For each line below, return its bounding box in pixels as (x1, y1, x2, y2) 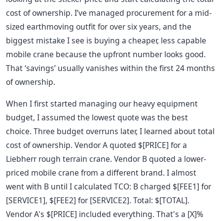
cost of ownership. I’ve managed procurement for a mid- (6, 7, 212, 18)
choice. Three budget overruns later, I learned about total (6, 126, 215, 137)
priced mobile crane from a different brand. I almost (6, 167, 196, 178)
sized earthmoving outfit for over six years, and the (6, 21, 191, 32)
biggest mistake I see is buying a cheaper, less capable (6, 35, 206, 46)
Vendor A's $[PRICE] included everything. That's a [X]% (6, 209, 203, 220)
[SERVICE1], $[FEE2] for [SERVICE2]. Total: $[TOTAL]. (6, 195, 189, 206)
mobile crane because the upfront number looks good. (6, 49, 206, 60)
